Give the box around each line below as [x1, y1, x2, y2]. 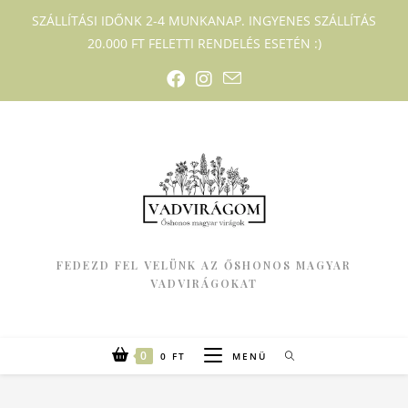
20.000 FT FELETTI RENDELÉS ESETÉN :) [87, 35, 321, 52]
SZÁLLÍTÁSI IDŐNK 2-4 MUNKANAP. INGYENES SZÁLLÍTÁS [32, 12, 376, 29]
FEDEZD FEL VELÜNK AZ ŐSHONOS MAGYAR [56, 258, 352, 273]
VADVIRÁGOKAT [150, 276, 258, 291]
